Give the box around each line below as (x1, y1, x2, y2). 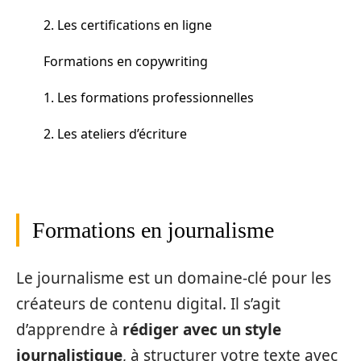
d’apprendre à (16, 318, 122, 340)
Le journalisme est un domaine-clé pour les (16, 267, 331, 288)
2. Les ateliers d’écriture (44, 124, 187, 143)
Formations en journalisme (32, 218, 274, 243)
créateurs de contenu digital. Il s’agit (16, 293, 280, 314)
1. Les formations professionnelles (44, 88, 254, 106)
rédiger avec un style (122, 318, 281, 340)
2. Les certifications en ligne (44, 15, 212, 34)
